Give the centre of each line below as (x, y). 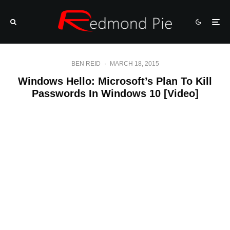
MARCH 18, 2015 (134, 64)
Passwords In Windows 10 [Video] (115, 93)
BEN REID (86, 64)
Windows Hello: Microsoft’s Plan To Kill (115, 81)
